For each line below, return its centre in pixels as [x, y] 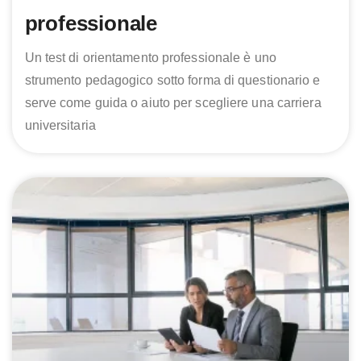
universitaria [60, 125]
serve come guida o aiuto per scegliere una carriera [173, 102]
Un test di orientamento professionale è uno [150, 57]
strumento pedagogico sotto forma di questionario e [172, 80]
